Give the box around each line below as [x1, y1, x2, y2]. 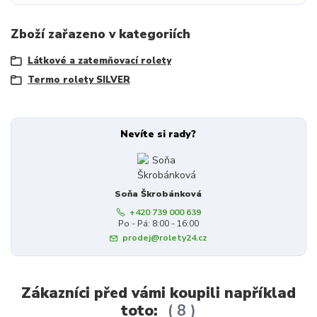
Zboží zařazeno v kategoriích [11, 25, 190, 42]
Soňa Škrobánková [115, 188, 202, 200]
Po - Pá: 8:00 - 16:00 [117, 217, 199, 229]
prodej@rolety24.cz [122, 231, 207, 243]
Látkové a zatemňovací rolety [27, 54, 171, 68]
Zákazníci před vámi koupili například [21, 282, 296, 303]
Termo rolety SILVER [27, 74, 130, 87]
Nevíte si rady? [120, 127, 197, 141]
